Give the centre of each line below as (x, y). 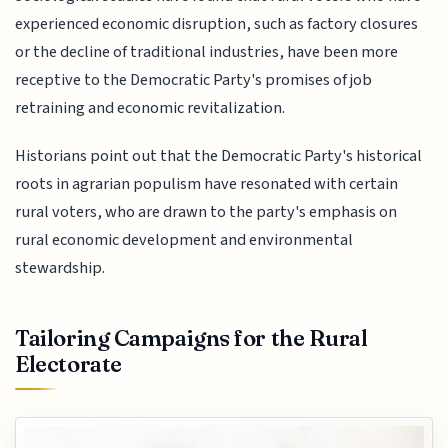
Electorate (68, 363)
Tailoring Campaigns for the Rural (191, 337)
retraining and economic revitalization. (150, 107)
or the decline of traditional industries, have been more (207, 51)
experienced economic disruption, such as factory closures (217, 23)
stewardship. (60, 268)
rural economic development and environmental (184, 240)
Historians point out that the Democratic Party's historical (219, 156)
